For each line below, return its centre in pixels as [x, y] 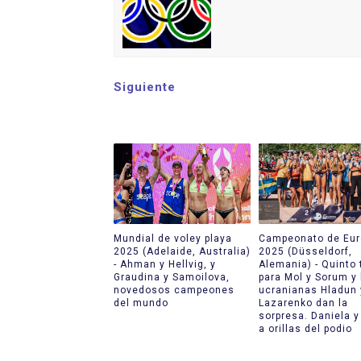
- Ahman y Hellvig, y [164, 264]
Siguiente [144, 87]
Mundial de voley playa [172, 238]
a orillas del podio [305, 328]
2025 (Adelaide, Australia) [182, 251]
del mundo [141, 303]
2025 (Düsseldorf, [305, 251]
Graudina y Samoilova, [171, 277]
